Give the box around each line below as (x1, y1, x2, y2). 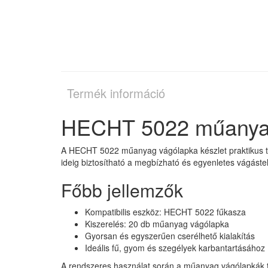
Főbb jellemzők (61, 176, 183, 203)
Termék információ (67, 84, 165, 102)
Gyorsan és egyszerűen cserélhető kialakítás (85, 229, 255, 242)
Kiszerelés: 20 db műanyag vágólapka (85, 217, 229, 230)
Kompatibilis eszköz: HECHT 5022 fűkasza (85, 205, 246, 218)
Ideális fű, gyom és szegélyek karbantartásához (85, 241, 265, 254)
